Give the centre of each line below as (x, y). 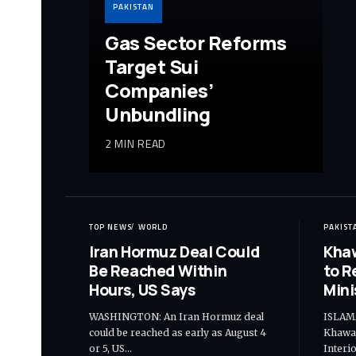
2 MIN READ (135, 143)
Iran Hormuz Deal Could (174, 252)
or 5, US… (110, 348)
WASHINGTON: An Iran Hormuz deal (176, 316)
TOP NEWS (110, 226)
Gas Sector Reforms (196, 42)
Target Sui (152, 66)
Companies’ (159, 90)
